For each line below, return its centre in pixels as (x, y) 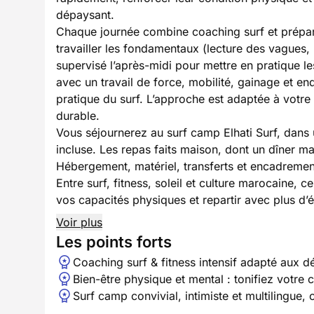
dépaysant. (85, 15)
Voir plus (79, 222)
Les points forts (114, 242)
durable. (78, 116)
